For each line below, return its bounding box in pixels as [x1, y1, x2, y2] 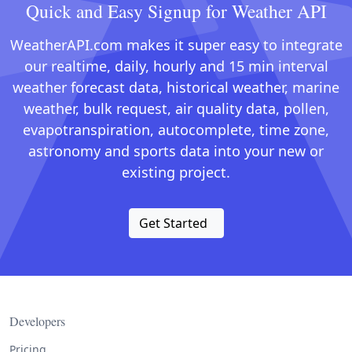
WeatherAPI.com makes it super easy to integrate [9, 35, 343, 54]
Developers [9, 313, 65, 329]
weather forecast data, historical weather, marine [13, 78, 339, 97]
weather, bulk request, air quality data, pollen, [23, 99, 329, 118]
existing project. [122, 163, 230, 181]
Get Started [138, 214, 207, 232]
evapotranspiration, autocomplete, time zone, [23, 120, 329, 139]
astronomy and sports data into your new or [28, 141, 324, 160]
